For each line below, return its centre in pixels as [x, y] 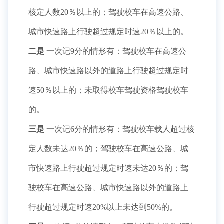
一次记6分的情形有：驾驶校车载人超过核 [119, 129]
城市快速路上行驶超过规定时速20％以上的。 [108, 32]
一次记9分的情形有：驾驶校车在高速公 [115, 51]
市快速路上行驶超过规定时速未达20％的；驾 [108, 168]
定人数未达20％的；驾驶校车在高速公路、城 [108, 149]
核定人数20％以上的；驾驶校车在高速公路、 [108, 12]
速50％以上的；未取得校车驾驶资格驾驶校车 [108, 90]
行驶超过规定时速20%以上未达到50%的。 [103, 207]
